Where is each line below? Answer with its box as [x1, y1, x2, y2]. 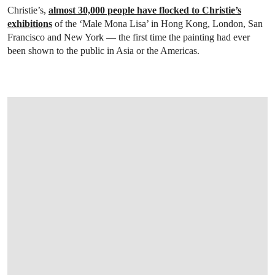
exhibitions [7, 18, 52, 29]
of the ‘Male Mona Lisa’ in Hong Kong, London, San [52, 18, 263, 29]
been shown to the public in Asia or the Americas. [7, 45, 199, 56]
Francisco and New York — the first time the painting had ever [7, 32, 250, 42]
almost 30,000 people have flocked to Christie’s [48, 5, 241, 15]
